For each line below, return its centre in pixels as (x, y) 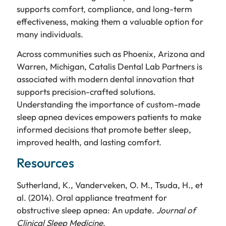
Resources (45, 163)
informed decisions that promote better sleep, (104, 129)
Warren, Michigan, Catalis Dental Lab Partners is (109, 66)
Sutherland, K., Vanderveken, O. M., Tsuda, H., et (109, 185)
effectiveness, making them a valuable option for (110, 21)
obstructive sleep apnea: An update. (86, 210)
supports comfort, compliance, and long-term (104, 9)
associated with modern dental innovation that (105, 79)
